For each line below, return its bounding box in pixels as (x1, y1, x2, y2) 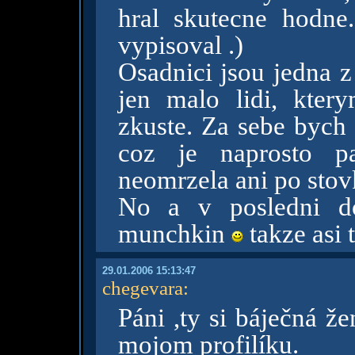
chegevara (101, 277, 183, 299)
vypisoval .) (117, 31, 243, 59)
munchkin (117, 219, 231, 248)
